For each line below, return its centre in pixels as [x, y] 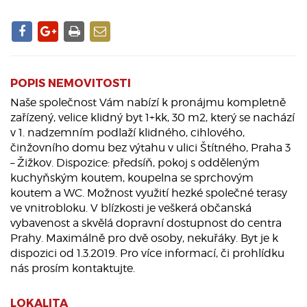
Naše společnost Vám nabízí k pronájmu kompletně [148, 103]
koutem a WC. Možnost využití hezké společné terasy [149, 193]
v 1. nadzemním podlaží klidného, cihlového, [127, 133]
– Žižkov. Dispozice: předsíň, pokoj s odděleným [135, 163]
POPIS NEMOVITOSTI [71, 83]
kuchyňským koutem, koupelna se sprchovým [132, 178]
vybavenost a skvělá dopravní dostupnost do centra [146, 223]
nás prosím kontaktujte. [73, 269]
